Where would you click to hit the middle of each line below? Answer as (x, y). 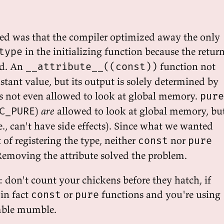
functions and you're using (160, 194)
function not (186, 66)
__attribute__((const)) (91, 66)
